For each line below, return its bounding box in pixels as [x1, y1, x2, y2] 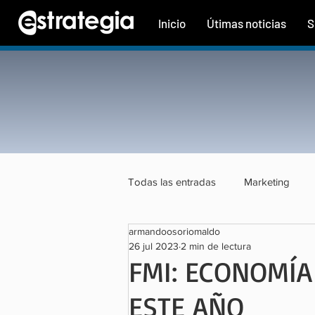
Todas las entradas [128, 175, 216, 188]
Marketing [244, 175, 290, 188]
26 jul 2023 [129, 240, 179, 252]
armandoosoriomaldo [129, 226, 220, 237]
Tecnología [156, 231, 207, 244]
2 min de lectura [181, 240, 251, 252]
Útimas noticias [207, 16, 286, 30]
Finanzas [236, 231, 276, 244]
